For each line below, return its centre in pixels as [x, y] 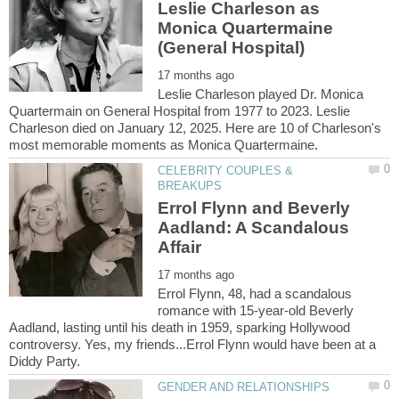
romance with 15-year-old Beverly [256, 311]
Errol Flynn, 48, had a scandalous [255, 294]
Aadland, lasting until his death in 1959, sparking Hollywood [179, 328]
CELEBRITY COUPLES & [226, 170]
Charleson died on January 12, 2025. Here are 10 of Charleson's [195, 127]
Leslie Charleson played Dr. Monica [261, 94]
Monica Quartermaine [246, 28]
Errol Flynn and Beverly [254, 208]
